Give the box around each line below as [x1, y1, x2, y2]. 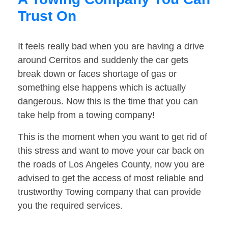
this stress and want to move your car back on [18, 146, 204, 156]
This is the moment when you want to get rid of [18, 132, 207, 142]
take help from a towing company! [18, 110, 155, 121]
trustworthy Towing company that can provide [18, 187, 201, 197]
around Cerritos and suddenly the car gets [18, 55, 188, 66]
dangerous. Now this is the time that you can [18, 96, 198, 107]
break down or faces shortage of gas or [18, 69, 177, 79]
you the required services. [18, 201, 123, 211]
